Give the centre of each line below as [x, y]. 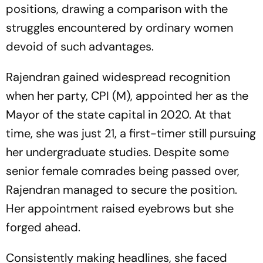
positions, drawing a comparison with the [117, 9]
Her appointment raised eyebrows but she [120, 208]
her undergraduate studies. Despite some [117, 152]
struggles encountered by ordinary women [119, 28]
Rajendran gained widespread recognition [118, 77]
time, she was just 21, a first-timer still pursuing [131, 133]
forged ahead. [45, 227]
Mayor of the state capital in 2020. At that [119, 114]
